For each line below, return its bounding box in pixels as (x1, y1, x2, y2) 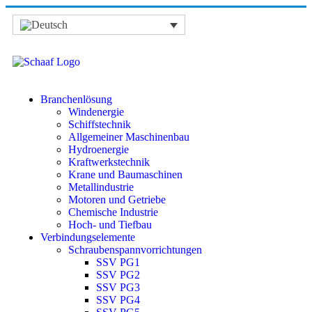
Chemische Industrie (68, 206, 158, 219)
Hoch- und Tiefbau (68, 219, 152, 231)
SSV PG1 (96, 256, 140, 269)
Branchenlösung (40, 93, 112, 106)
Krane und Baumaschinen (68, 169, 182, 181)
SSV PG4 (96, 294, 140, 306)
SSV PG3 (96, 281, 140, 294)
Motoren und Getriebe (68, 194, 166, 206)
